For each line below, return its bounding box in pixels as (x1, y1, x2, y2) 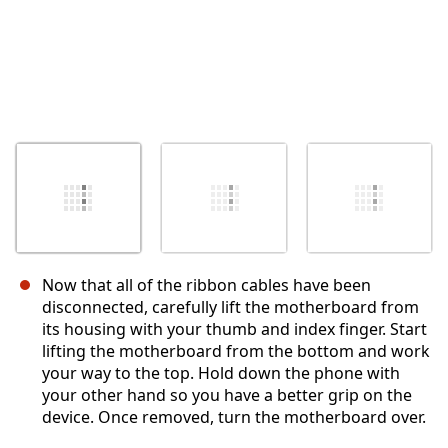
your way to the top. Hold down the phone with (42, 362, 400, 385)
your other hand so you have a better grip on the (42, 384, 412, 407)
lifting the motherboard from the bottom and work (42, 340, 430, 363)
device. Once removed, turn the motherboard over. (42, 406, 426, 429)
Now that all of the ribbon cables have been (42, 274, 371, 297)
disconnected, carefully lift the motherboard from (42, 296, 419, 319)
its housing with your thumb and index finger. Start (42, 318, 427, 341)
